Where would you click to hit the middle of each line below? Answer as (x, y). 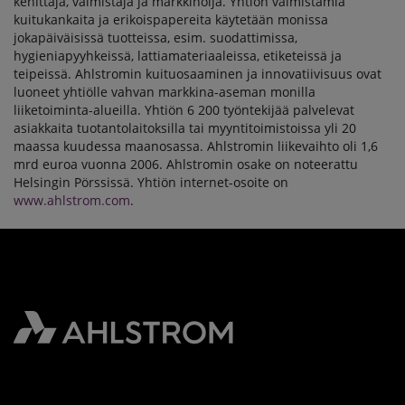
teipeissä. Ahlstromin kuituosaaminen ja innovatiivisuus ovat (198, 74)
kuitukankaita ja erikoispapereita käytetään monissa (171, 19)
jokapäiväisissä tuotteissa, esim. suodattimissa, (155, 38)
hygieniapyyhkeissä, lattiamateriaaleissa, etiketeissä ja (178, 56)
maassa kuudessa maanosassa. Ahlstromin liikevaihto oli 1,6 (196, 146)
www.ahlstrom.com (72, 200)
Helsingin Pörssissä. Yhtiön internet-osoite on (151, 182)
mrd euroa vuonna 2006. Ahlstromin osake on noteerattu (186, 164)
